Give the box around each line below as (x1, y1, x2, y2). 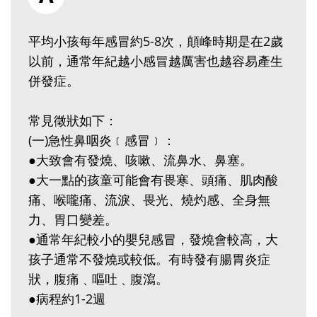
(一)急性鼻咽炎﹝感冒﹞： (28, 132, 175, 149)
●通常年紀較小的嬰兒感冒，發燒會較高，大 (28, 231, 278, 248)
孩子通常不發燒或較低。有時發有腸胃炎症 (28, 250, 270, 268)
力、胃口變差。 (28, 211, 117, 229)
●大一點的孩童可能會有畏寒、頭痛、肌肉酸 (28, 171, 278, 189)
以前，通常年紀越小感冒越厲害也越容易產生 (28, 52, 283, 70)
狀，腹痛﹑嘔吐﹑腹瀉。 (28, 270, 168, 288)
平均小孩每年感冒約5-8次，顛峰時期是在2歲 (28, 33, 283, 50)
